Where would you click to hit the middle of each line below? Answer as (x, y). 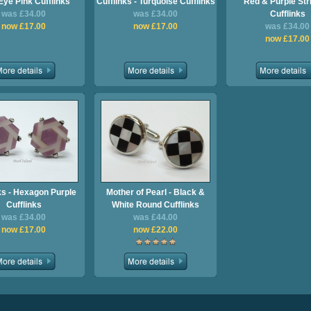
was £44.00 (155, 217)
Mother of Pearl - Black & (155, 192)
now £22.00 (155, 230)
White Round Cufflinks (155, 205)
